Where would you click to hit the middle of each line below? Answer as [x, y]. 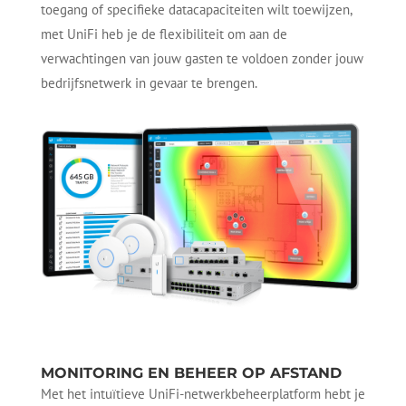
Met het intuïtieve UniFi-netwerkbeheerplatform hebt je [203, 393]
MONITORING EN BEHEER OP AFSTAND [191, 372]
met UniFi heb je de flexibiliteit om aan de [164, 34]
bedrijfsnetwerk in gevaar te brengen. [149, 82]
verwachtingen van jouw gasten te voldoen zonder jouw [202, 58]
